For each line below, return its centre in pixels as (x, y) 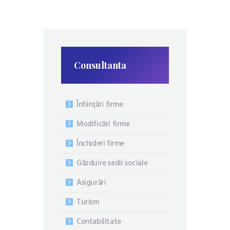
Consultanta (100, 65)
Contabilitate (99, 222)
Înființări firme (100, 105)
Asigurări (91, 183)
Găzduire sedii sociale (112, 164)
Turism (88, 203)
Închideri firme (100, 144)
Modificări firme (103, 124)
